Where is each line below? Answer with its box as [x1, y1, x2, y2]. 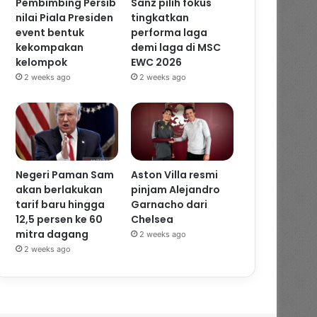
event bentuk [16, 25, 85, 40]
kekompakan [16, 40, 84, 55]
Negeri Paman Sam [16, 168, 115, 183]
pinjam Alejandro [131, 183, 221, 197]
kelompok [16, 55, 68, 70]
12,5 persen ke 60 [16, 212, 103, 227]
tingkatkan [131, 11, 190, 25]
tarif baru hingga [16, 197, 105, 212]
